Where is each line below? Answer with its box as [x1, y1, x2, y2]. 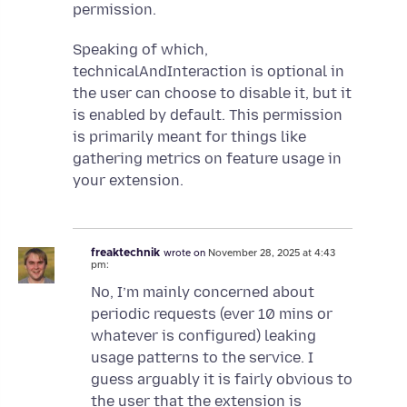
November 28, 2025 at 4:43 [208, 248, 335, 258]
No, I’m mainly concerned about [91, 283, 314, 302]
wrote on [164, 248, 208, 258]
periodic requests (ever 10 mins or [91, 305, 333, 323]
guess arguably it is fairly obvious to [91, 371, 352, 389]
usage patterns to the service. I [91, 349, 313, 367]
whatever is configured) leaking [91, 327, 316, 345]
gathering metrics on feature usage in [73, 149, 342, 167]
